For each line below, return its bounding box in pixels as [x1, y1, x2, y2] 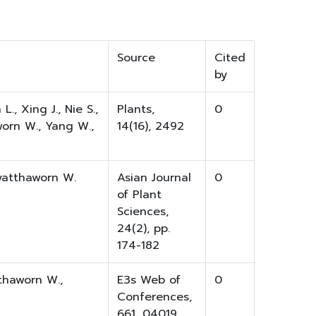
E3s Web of [117, 272, 181, 289]
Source [117, 49, 155, 67]
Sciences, [117, 203, 169, 221]
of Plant [117, 186, 162, 204]
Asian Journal [117, 169, 191, 187]
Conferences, [117, 288, 192, 306]
